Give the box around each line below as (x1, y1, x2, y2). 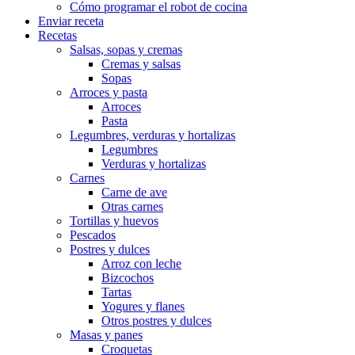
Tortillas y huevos (70, 213, 158, 227)
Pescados (70, 227, 116, 242)
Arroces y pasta (70, 85, 147, 99)
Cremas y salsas (101, 56, 181, 71)
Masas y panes (70, 327, 143, 342)
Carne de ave (101, 185, 167, 199)
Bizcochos (101, 270, 154, 284)
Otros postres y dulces (101, 313, 212, 327)
